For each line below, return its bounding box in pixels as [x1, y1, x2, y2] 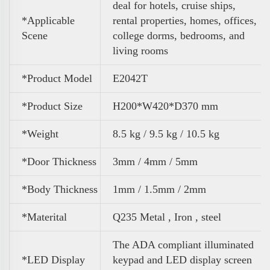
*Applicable [22, 14, 75, 27]
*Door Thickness [22, 155, 96, 168]
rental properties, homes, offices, [113, 14, 257, 27]
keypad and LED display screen [113, 253, 252, 266]
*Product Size [22, 99, 83, 112]
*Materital [22, 210, 67, 223]
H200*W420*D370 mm [113, 99, 218, 112]
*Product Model [22, 72, 92, 84]
